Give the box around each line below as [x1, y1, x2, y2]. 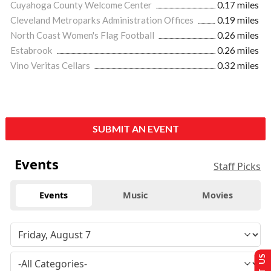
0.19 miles [217, 15, 259, 26]
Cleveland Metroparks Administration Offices [10, 15, 195, 26]
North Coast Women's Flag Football [10, 30, 156, 41]
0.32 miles [217, 60, 259, 71]
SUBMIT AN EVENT [92, 123, 179, 135]
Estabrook [10, 45, 54, 56]
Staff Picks [214, 160, 261, 174]
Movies [201, 189, 233, 201]
